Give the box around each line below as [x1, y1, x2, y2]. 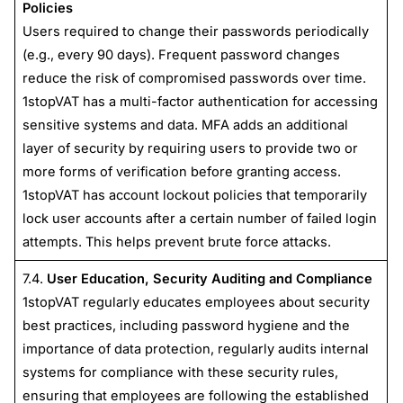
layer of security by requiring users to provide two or [22, 139, 358, 157]
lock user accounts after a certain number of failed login [22, 210, 377, 227]
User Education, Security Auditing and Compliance [46, 270, 372, 287]
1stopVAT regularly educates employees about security [22, 293, 370, 310]
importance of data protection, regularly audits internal [22, 340, 369, 357]
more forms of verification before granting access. [22, 163, 341, 180]
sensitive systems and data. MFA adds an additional [22, 116, 348, 133]
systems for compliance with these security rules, [22, 363, 338, 381]
